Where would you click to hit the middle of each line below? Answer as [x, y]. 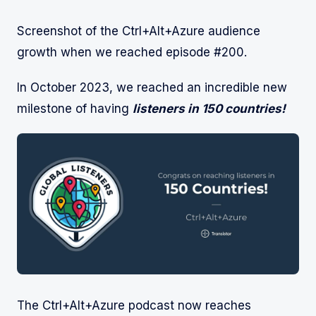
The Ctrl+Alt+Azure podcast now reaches [134, 306]
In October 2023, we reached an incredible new [152, 88]
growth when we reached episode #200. [132, 53]
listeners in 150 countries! [209, 109]
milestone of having [75, 109]
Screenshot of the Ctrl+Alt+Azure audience [139, 31]
